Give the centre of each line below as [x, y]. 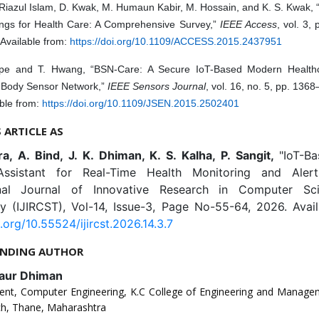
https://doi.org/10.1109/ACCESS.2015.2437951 [176, 41]
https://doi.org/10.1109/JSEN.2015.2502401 [140, 103]
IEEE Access [248, 24]
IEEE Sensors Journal [156, 86]
